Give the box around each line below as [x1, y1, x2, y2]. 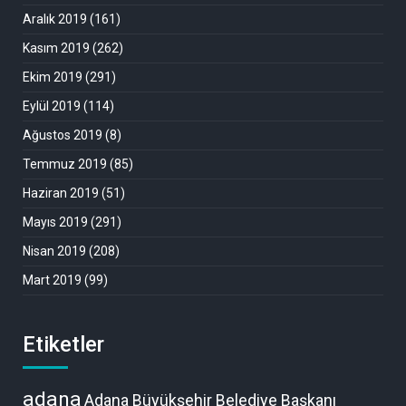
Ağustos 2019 [23, 127, 102, 142]
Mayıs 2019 [23, 214, 88, 229]
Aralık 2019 [23, 11, 87, 26]
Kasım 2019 [23, 40, 90, 55]
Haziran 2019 [23, 185, 99, 200]
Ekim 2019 [23, 69, 82, 84]
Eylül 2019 [23, 98, 81, 113]
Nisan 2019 [23, 243, 86, 258]
